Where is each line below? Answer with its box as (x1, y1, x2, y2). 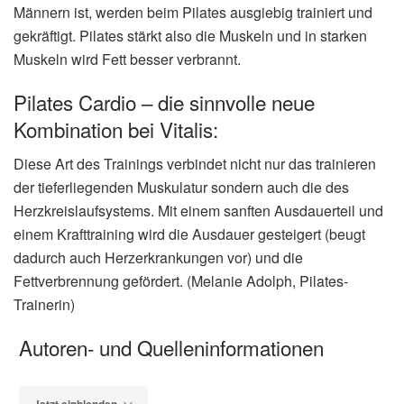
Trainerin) (14, 293, 75, 315)
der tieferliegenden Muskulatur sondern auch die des (14, 176, 349, 197)
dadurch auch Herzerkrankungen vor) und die (14, 246, 303, 268)
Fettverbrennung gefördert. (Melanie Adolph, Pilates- (14, 270, 348, 291)
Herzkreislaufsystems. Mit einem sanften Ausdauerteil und (14, 199, 383, 221)
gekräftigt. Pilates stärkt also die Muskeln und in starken (14, 25, 367, 47)
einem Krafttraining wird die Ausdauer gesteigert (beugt (14, 223, 365, 244)
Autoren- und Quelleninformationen (19, 332, 324, 362)
